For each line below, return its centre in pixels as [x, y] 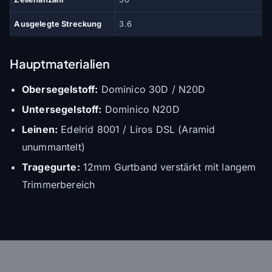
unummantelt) [53, 147]
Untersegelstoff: [62, 109]
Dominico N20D [141, 109]
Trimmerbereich [59, 184]
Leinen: [40, 129]
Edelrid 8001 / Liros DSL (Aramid [137, 129]
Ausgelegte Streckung [58, 24]
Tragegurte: [51, 167]
